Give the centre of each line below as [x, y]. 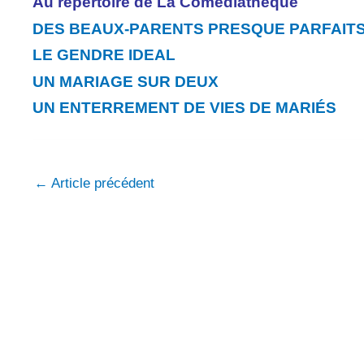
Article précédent [101, 183]
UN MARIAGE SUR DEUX [126, 81]
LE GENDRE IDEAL [104, 55]
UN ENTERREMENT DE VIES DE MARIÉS [184, 108]
